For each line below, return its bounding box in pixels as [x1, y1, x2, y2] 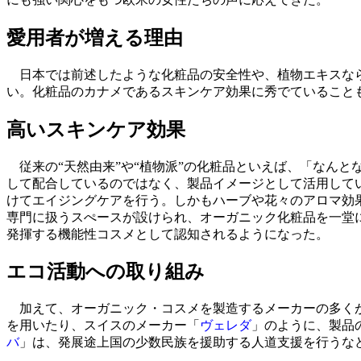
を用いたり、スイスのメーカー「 [6, 318, 200, 333]
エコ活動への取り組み [6, 261, 205, 283]
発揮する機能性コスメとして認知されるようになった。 [6, 226, 329, 241]
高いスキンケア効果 [6, 118, 185, 140]
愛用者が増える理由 [6, 27, 183, 48]
